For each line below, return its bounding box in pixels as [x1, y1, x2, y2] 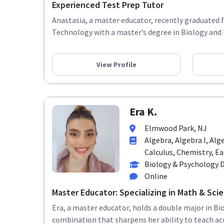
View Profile [96, 59, 136, 69]
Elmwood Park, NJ [144, 123, 207, 133]
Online [144, 171, 167, 181]
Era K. [129, 104, 157, 118]
